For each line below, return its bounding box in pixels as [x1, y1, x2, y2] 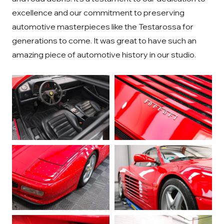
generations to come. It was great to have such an [12, 35, 196, 45]
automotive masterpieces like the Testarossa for [12, 21, 193, 31]
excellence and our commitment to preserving [12, 7, 184, 17]
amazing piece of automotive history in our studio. [12, 49, 196, 59]
